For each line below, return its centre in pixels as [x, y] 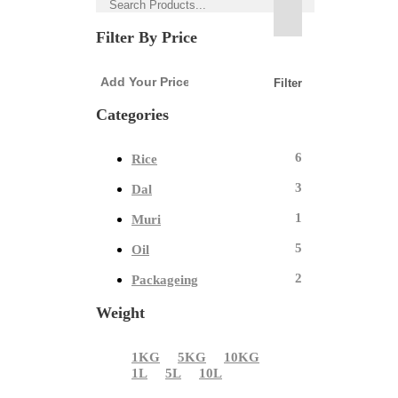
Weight [120, 313]
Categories [132, 115]
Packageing [165, 280]
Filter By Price [147, 38]
